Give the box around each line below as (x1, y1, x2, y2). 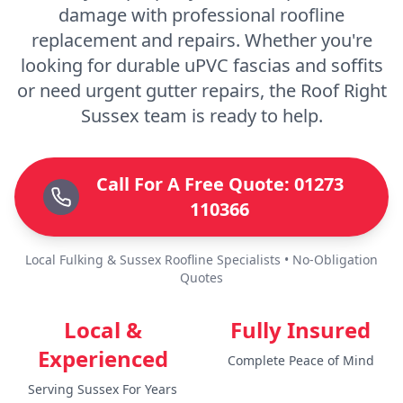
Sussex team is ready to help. (80, 103, 323, 128)
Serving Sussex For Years (28, 380, 177, 398)
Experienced (37, 343, 168, 373)
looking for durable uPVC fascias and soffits (20, 52, 383, 77)
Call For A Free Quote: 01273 (95, 171, 344, 196)
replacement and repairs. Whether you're (31, 27, 372, 52)
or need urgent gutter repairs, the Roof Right (16, 77, 387, 103)
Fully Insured (230, 314, 371, 345)
